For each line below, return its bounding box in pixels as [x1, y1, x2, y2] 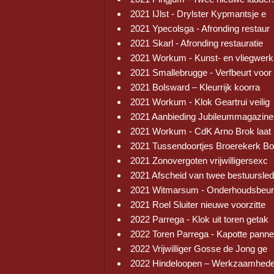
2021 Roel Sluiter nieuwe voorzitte [130, 199, 265, 210]
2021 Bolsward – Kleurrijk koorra [130, 82, 260, 92]
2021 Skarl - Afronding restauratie [130, 38, 263, 48]
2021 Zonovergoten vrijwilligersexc [130, 155, 268, 166]
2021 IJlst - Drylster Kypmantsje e [130, 9, 266, 19]
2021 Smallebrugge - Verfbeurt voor [130, 67, 272, 78]
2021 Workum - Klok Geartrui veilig [130, 97, 270, 107]
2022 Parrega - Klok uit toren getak [130, 214, 268, 224]
